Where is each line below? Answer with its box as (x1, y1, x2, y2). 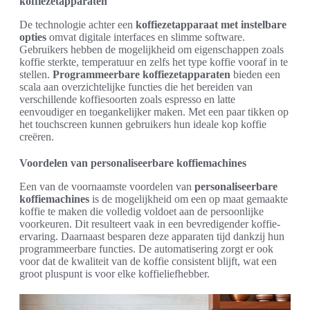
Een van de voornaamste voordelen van (19, 181, 194, 193)
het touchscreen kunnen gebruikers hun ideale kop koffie (19, 118, 266, 131)
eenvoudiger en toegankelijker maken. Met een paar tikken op (19, 106, 289, 118)
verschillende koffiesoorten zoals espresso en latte (19, 93, 235, 106)
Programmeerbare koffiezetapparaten (53, 69, 230, 81)
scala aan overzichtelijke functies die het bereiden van (19, 81, 253, 93)
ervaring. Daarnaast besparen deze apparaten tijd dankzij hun (19, 230, 284, 243)
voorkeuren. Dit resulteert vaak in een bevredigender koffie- (19, 218, 280, 230)
